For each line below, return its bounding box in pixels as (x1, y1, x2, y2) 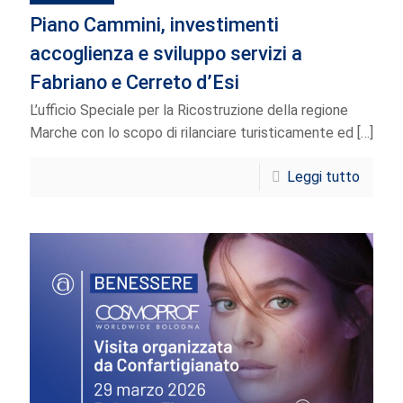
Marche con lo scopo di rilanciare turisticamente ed (30, 123, 354, 141)
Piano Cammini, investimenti (30, 13, 279, 36)
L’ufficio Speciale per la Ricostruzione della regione (30, 101, 348, 119)
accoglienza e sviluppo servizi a (30, 41, 302, 65)
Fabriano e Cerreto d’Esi (30, 70, 239, 94)
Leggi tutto (287, 167, 360, 185)
